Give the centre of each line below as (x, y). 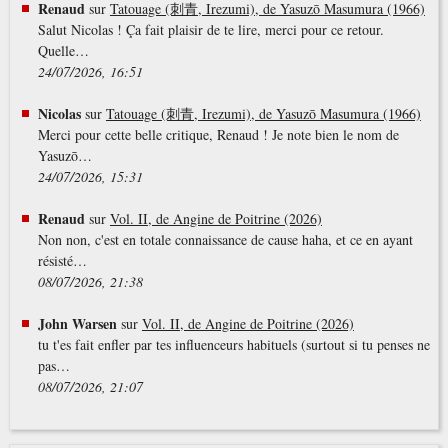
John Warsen (77, 324)
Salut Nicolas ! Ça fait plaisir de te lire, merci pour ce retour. (210, 30)
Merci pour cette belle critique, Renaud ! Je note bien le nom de (218, 135)
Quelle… (63, 51)
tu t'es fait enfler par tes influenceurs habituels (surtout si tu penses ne (233, 345)
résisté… (62, 261)
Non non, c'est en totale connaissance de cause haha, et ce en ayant (225, 240)
